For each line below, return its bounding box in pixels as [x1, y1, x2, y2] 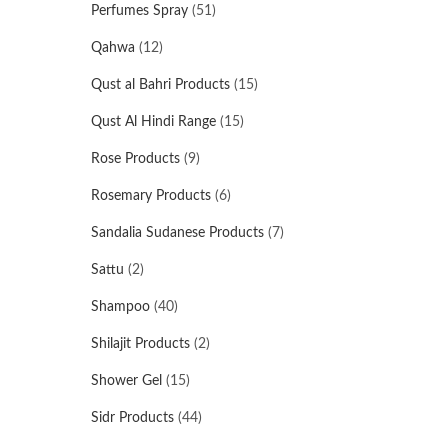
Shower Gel [91, 374, 162, 388]
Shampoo [91, 300, 150, 314]
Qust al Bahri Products [91, 78, 230, 92]
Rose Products [91, 152, 180, 166]
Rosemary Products [91, 189, 211, 203]
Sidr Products [91, 411, 174, 425]
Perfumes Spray [91, 4, 188, 18]
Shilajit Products [91, 337, 190, 351]
